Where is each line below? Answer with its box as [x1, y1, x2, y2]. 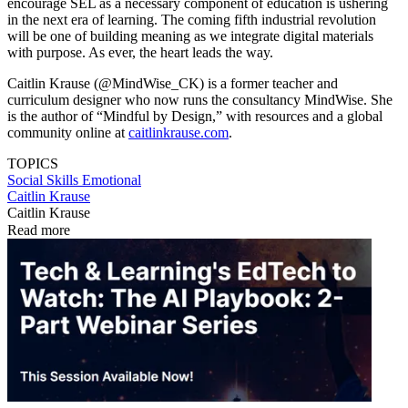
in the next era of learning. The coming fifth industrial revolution [7, 12, 376, 28]
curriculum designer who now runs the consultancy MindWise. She [7, 92, 393, 108]
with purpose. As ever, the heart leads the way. [7, 45, 273, 61]
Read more [7, 222, 70, 239]
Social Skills [7, 172, 82, 189]
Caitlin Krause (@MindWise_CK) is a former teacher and [7, 76, 338, 92]
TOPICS [7, 156, 58, 172]
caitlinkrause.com [128, 125, 229, 141]
